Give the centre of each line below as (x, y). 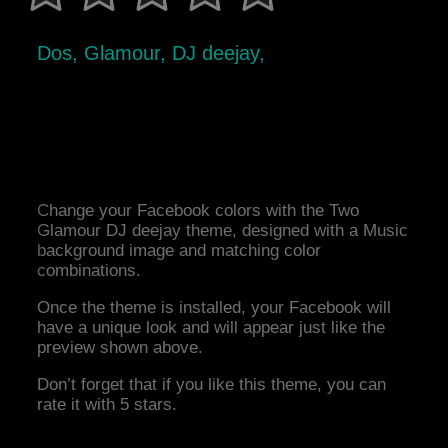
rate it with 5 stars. (107, 405)
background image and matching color (179, 251)
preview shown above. (120, 348)
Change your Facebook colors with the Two (198, 211)
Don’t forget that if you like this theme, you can (212, 385)
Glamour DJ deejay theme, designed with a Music (223, 231)
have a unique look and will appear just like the (211, 328)
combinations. (89, 271)
